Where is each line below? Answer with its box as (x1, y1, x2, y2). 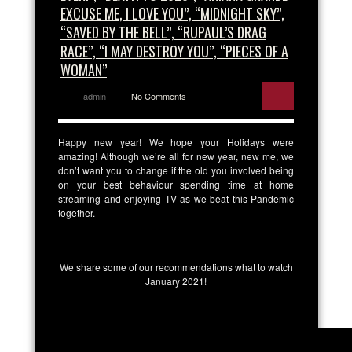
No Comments (131, 89, 186, 102)
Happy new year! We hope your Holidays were (58, 134, 294, 148)
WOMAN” (60, 59, 107, 80)
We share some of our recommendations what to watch (59, 259, 293, 273)
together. (58, 205, 95, 219)
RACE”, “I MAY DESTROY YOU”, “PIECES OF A (60, 40, 288, 61)
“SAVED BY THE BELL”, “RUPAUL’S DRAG (60, 21, 266, 42)
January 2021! (145, 273, 207, 288)
